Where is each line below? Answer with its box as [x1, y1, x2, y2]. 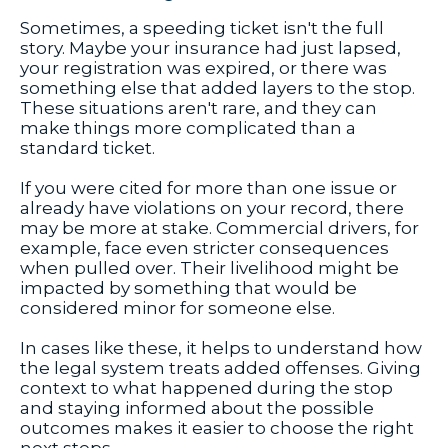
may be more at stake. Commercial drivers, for [20, 218, 419, 239]
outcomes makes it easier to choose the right [20, 418, 414, 439]
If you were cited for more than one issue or [20, 178, 397, 199]
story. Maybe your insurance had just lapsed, [20, 38, 401, 59]
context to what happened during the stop [20, 378, 393, 399]
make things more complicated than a [20, 118, 356, 139]
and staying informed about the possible [20, 398, 374, 419]
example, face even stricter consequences [20, 238, 389, 259]
